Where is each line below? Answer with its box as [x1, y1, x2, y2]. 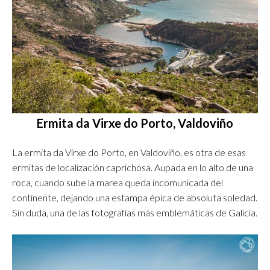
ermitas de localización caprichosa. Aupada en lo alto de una [12, 162, 253, 174]
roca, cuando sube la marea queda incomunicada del [12, 177, 223, 189]
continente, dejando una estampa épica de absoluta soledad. [12, 192, 257, 204]
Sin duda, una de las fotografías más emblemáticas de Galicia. [12, 207, 257, 219]
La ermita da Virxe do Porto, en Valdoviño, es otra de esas [12, 146, 246, 159]
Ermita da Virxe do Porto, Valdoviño [37, 116, 233, 131]
